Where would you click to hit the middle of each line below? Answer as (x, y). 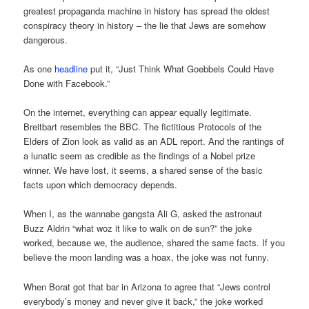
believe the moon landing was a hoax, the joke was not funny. (147, 257)
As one (39, 69)
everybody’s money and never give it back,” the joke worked (143, 301)
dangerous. (47, 40)
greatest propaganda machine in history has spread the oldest (147, 11)
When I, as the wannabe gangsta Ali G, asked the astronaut (143, 214)
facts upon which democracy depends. (101, 185)
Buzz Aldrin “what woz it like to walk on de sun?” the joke (138, 228)
